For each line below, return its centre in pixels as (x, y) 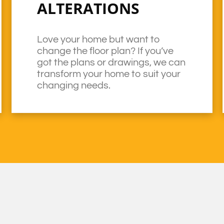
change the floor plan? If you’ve (105, 51)
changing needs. (74, 85)
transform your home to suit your (109, 74)
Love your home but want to (99, 39)
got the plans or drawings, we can (111, 62)
